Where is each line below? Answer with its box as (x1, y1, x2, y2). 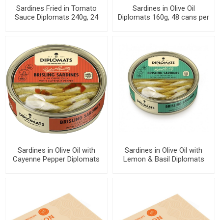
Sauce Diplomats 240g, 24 (14, 12, 98, 22)
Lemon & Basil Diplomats (123, 154, 204, 164)
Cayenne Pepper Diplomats (13, 154, 100, 164)
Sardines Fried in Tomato (16, 3, 97, 13)
